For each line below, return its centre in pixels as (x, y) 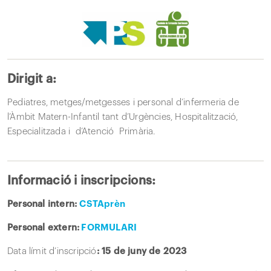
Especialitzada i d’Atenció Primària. (81, 132)
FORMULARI (108, 228)
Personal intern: (44, 204)
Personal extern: (44, 228)
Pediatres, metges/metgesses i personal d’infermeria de (123, 103)
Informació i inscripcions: (82, 181)
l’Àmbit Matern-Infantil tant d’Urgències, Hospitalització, (123, 117)
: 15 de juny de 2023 (142, 251)
